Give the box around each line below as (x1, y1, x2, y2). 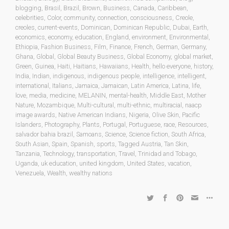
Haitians (73, 62, 96, 70)
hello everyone (152, 62, 191, 70)
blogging (15, 4, 41, 12)
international (15, 81, 49, 89)
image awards (15, 110, 55, 119)
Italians (52, 81, 72, 89)
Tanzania (15, 149, 40, 157)
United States (127, 159, 165, 167)
